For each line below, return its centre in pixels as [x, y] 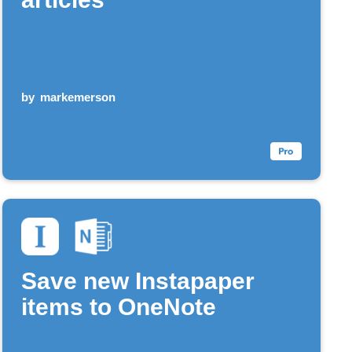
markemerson [78, 97]
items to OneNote [118, 306]
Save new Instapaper [137, 280]
